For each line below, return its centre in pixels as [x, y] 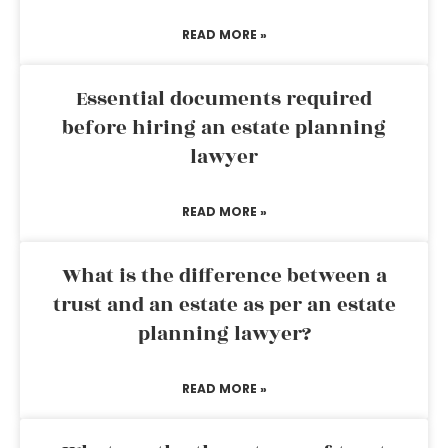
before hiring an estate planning [224, 128]
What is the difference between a [224, 276]
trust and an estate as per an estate [224, 305]
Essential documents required [224, 99]
